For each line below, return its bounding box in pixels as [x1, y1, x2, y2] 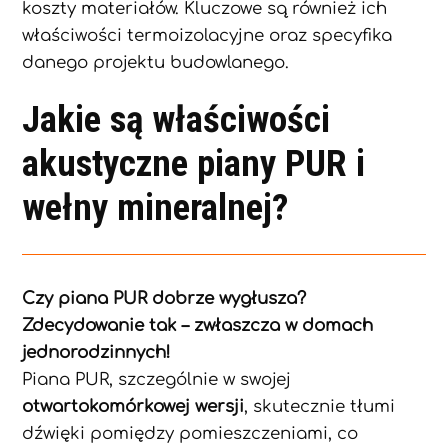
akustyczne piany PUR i [22, 142, 366, 186]
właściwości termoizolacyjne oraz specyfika [22, 26, 393, 46]
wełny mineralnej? [22, 186, 289, 230]
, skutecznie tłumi [244, 396, 396, 416]
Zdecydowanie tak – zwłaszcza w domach [22, 315, 374, 335]
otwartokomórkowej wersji [22, 396, 245, 416]
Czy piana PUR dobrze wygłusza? [22, 288, 307, 308]
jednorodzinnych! [22, 342, 171, 362]
